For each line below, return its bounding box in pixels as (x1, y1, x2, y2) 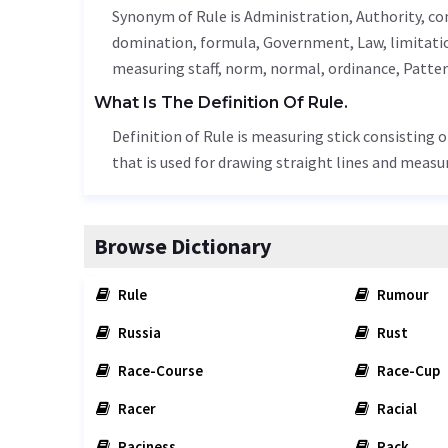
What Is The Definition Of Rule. (94, 93, 348, 112)
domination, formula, (112, 32, 263, 52)
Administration (244, 6, 349, 26)
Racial (373, 399, 417, 418)
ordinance (328, 58, 396, 78)
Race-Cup (373, 361, 440, 380)
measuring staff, (112, 58, 225, 78)
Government (263, 32, 350, 52)
